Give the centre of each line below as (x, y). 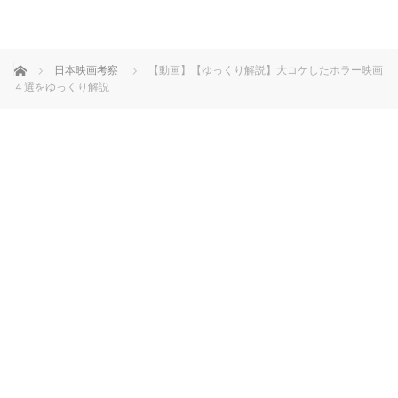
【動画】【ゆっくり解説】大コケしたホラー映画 (266, 70)
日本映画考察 (86, 70)
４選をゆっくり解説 (61, 87)
